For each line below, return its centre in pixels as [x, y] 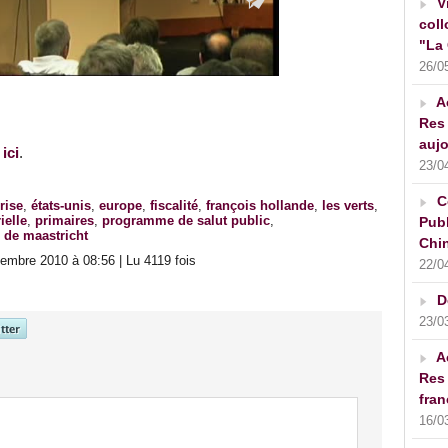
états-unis [61, 206]
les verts [348, 206]
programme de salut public [186, 221]
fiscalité [174, 206]
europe [120, 206]
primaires [64, 221]
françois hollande [260, 206]
